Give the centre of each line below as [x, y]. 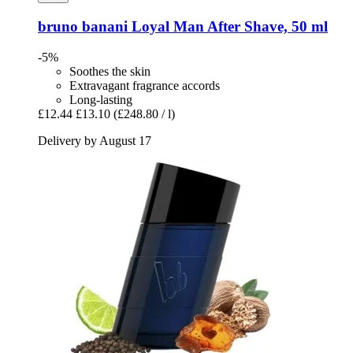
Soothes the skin [110, 71]
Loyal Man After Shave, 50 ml [228, 27]
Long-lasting [101, 99]
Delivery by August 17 [95, 140]
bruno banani [83, 27]
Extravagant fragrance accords [145, 85]
